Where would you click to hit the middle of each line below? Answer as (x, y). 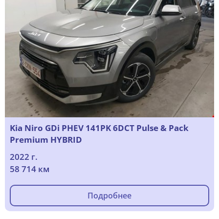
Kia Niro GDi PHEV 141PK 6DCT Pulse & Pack (99, 128)
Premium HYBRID (46, 140)
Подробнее (109, 196)
